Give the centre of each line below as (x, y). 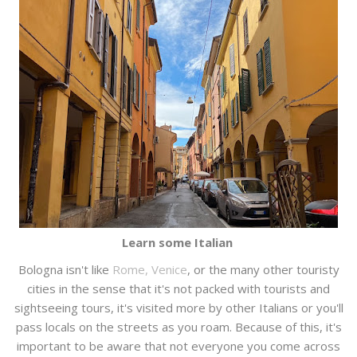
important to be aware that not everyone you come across (178, 346)
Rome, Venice (149, 270)
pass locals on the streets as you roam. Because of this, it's (178, 327)
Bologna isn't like (65, 270)
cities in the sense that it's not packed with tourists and (178, 289)
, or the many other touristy (263, 270)
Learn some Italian (178, 243)
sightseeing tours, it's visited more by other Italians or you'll (178, 308)
